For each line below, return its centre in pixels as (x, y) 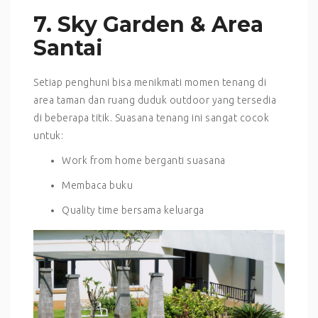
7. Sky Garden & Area (148, 24)
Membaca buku (97, 185)
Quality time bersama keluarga (133, 210)
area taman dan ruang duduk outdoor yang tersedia (155, 100)
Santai (68, 48)
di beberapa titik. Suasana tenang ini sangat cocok (151, 117)
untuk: (48, 135)
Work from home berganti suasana (144, 160)
